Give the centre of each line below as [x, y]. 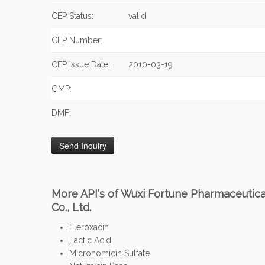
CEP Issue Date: [81, 64]
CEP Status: [72, 16]
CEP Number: [77, 40]
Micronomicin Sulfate [109, 253]
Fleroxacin [89, 227]
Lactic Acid [90, 240]
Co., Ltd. [71, 207]
